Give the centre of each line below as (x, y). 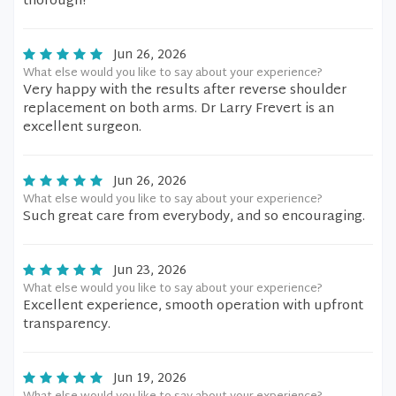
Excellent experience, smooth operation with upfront (193, 306)
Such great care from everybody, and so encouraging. (194, 217)
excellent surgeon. (82, 128)
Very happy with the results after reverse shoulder (185, 91)
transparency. (67, 325)
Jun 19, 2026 (150, 379)
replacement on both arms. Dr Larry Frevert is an (179, 109)
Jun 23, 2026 (150, 271)
